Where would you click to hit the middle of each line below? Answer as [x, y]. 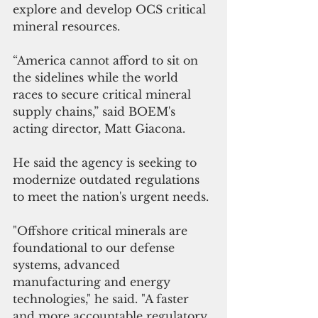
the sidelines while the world [97, 77]
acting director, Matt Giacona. [101, 128]
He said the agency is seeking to [106, 162]
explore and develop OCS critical [111, 9]
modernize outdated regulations [108, 179]
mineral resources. [68, 26]
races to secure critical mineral [104, 94]
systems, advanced [68, 264]
